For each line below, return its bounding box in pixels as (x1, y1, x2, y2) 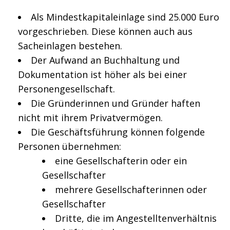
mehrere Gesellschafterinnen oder (55, 183, 207, 196)
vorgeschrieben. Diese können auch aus (18, 25, 193, 37)
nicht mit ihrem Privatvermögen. (18, 111, 163, 124)
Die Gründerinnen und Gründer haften (31, 97, 200, 109)
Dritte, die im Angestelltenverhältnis (55, 212, 217, 224)
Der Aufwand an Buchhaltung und (31, 54, 180, 66)
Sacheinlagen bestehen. (18, 40, 122, 52)
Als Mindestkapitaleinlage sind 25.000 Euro (31, 11, 219, 23)
